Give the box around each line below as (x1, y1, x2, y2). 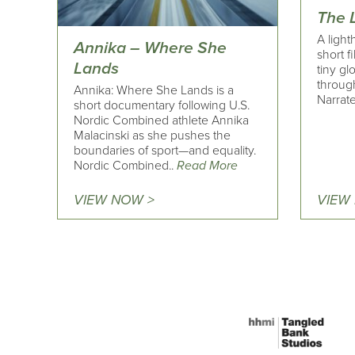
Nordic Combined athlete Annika (74, 113, 249, 129)
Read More (177, 158, 238, 174)
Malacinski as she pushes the (74, 128, 231, 144)
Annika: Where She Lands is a (74, 82, 234, 99)
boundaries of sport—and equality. (74, 143, 256, 159)
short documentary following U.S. (74, 97, 250, 114)
